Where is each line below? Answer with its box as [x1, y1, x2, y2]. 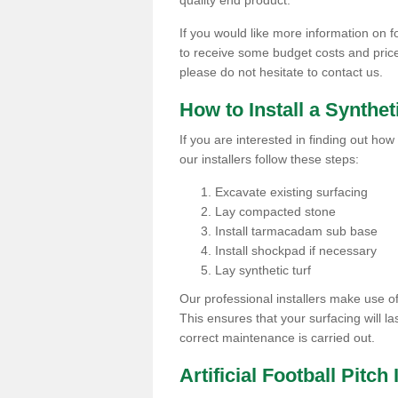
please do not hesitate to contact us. [179, 65, 383, 79]
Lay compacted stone [215, 204, 336, 219]
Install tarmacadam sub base [215, 224, 378, 238]
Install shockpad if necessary [215, 243, 377, 258]
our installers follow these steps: [179, 152, 359, 166]
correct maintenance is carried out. [179, 330, 375, 345]
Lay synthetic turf [215, 263, 314, 277]
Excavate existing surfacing [215, 185, 371, 199]
